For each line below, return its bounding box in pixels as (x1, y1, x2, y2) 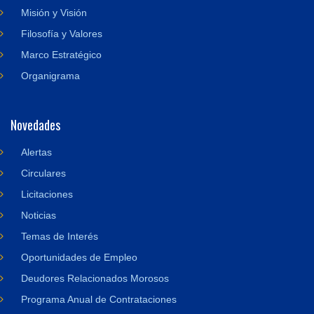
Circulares (21, 168, 66, 179)
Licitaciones (21, 189, 73, 200)
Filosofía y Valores (21, 28, 102, 39)
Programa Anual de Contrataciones (21, 294, 177, 305)
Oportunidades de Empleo (21, 252, 137, 263)
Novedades (11, 116, 60, 134)
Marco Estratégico (21, 49, 102, 60)
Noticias (21, 210, 56, 221)
